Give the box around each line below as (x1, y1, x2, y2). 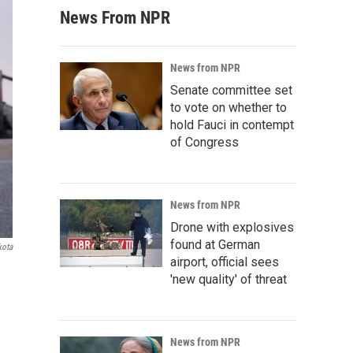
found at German (170, 237, 260, 252)
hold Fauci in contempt (170, 117, 294, 132)
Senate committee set (170, 83, 292, 98)
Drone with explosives (170, 220, 294, 235)
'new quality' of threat (170, 272, 287, 287)
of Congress (170, 135, 239, 150)
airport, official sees (170, 255, 279, 269)
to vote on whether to (170, 100, 287, 115)
